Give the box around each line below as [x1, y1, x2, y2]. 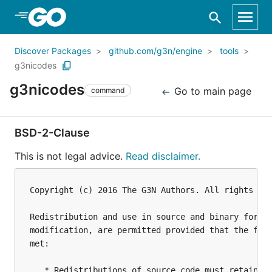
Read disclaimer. [126, 150, 200, 162]
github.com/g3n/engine [109, 46, 202, 56]
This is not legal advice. [15, 150, 126, 162]
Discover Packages [15, 46, 91, 56]
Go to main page [171, 85, 251, 97]
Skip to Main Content [24, 10, 123, 22]
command [91, 85, 124, 95]
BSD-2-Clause [15, 126, 90, 139]
